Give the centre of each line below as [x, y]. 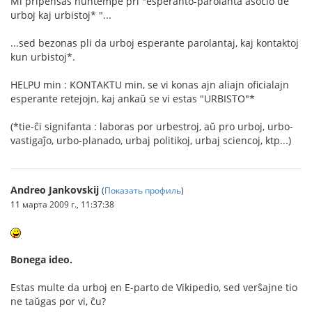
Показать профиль [143, 190]
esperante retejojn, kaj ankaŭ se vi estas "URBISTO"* [133, 98]
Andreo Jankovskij [55, 189]
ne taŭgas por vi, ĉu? [58, 301]
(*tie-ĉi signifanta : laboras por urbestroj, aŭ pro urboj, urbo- [152, 126]
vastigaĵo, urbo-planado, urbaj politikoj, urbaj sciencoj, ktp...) [151, 140]
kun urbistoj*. [43, 56]
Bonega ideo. [41, 259]
